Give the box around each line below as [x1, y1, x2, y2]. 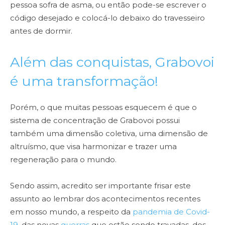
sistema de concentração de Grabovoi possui [10, 116, 180, 126]
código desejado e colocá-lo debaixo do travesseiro [10, 13, 205, 23]
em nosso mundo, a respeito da [10, 207, 133, 217]
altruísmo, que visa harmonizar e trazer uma [10, 142, 177, 152]
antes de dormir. [10, 26, 74, 36]
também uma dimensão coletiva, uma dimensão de [10, 129, 208, 139]
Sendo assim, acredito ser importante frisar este [10, 181, 191, 191]
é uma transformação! [10, 73, 158, 90]
